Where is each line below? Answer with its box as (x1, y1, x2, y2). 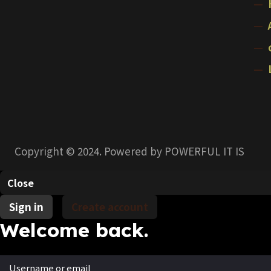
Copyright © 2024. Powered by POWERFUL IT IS (15, 143, 244, 159)
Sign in (9, 199, 44, 215)
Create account (71, 199, 148, 215)
